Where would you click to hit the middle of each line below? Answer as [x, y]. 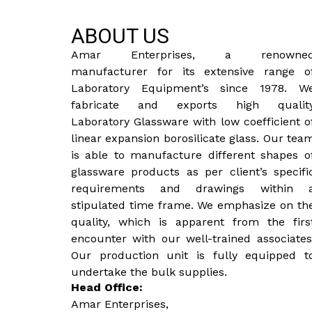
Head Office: [107, 288]
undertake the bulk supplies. [149, 272]
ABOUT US [120, 36]
